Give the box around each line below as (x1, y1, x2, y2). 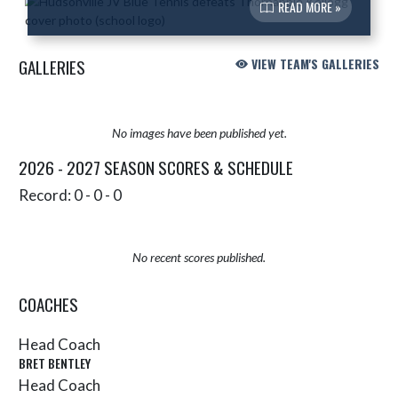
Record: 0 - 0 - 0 (19, 185, 122, 204)
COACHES (19, 291, 78, 316)
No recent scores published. (132, 249, 266, 265)
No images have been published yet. (111, 124, 287, 140)
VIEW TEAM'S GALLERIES (248, 53, 379, 73)
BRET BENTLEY (19, 354, 91, 373)
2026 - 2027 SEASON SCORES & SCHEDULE (19, 154, 293, 179)
